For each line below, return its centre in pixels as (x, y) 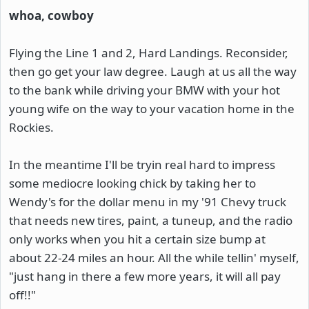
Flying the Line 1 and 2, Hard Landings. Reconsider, (149, 53)
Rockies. (31, 127)
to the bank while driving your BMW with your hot (144, 90)
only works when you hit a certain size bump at (137, 239)
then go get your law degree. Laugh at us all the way (153, 71)
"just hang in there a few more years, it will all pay (145, 276)
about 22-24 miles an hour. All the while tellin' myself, (154, 258)
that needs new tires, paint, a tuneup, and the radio (151, 220)
